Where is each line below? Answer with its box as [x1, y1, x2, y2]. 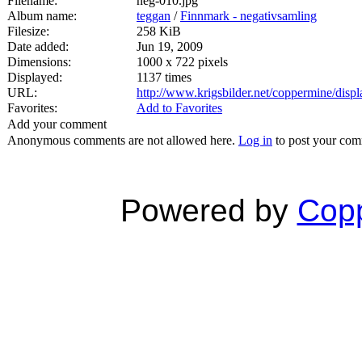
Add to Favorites [137, 100, 222, 115]
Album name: [7, 8, 77, 23]
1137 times [137, 69, 192, 84]
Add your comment [7, 116, 107, 131]
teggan [137, 8, 170, 23]
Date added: [7, 39, 69, 53]
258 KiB [137, 23, 181, 38]
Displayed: [7, 69, 62, 84]
